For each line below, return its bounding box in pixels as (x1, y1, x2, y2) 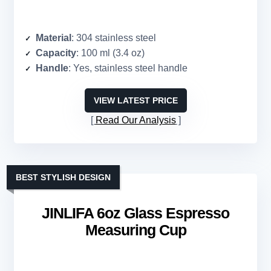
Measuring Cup (85, 221, 186, 239)
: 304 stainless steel (71, 33, 156, 44)
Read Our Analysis (95, 115, 176, 126)
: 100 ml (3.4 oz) (76, 48, 145, 59)
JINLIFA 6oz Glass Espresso (42, 204, 229, 222)
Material (36, 33, 71, 44)
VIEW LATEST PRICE (93, 96, 178, 106)
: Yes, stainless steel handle (68, 63, 188, 74)
